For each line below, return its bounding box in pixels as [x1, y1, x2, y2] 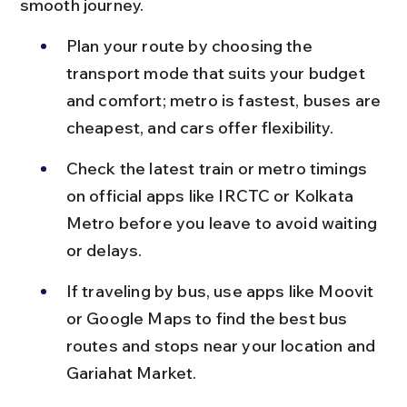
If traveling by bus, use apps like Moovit [65, 280, 378, 302]
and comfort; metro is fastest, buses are [65, 89, 385, 111]
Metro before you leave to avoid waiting [65, 212, 382, 233]
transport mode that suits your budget [65, 62, 369, 84]
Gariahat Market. [65, 362, 197, 383]
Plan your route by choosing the [65, 35, 316, 56]
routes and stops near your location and [65, 334, 380, 356]
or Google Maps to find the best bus [65, 307, 352, 329]
